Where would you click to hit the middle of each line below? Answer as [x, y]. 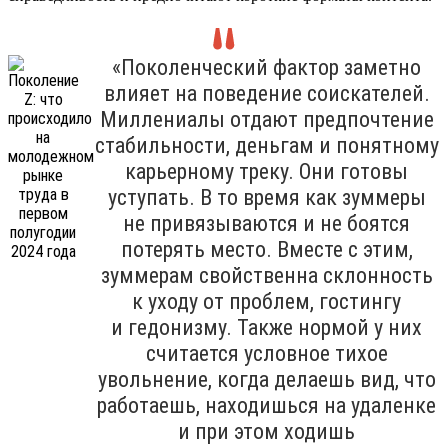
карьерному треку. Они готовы [266, 171]
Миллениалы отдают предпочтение [266, 119]
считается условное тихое [266, 353]
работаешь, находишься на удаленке [266, 405]
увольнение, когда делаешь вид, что [266, 379]
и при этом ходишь [266, 431]
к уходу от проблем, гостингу [266, 301]
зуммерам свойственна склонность [266, 275]
